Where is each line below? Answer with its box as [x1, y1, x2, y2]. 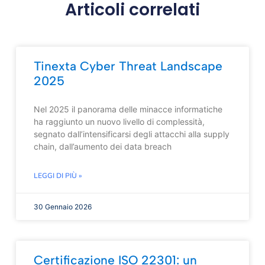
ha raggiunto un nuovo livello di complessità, [33, 117, 205, 127]
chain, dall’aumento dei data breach [33, 141, 172, 152]
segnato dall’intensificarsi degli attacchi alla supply [33, 129, 230, 140]
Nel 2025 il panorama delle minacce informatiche [33, 104, 222, 115]
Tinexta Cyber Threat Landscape [33, 59, 222, 74]
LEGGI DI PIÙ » [33, 171, 82, 181]
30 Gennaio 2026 [33, 202, 92, 212]
